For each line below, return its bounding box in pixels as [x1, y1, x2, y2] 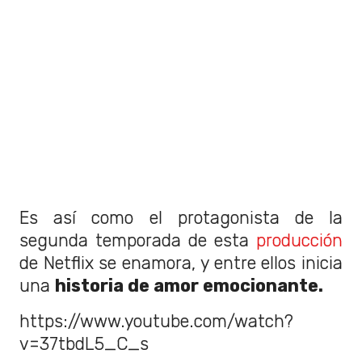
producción [256, 229, 343, 250]
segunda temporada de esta [19, 229, 256, 250]
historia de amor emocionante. [55, 275, 323, 296]
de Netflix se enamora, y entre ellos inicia [19, 252, 343, 273]
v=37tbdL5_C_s [19, 333, 149, 354]
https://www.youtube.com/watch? [19, 310, 293, 331]
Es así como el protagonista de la [19, 207, 343, 228]
